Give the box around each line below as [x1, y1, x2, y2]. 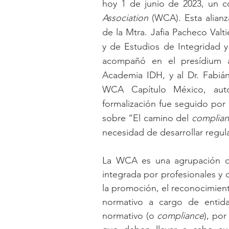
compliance [157, 210, 204, 221]
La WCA [102, 154, 138, 166]
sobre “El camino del [102, 112, 192, 124]
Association [102, 12, 152, 24]
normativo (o [102, 210, 157, 221]
